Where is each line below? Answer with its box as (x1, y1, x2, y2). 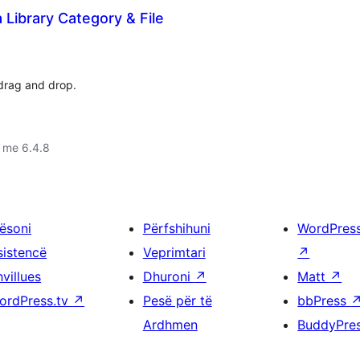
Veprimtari (142, 244, 206, 260)
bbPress (297, 292, 351, 309)
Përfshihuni (142, 220, 211, 236)
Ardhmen (142, 317, 198, 333)
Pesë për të (142, 292, 212, 309)
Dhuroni (142, 268, 194, 284)
